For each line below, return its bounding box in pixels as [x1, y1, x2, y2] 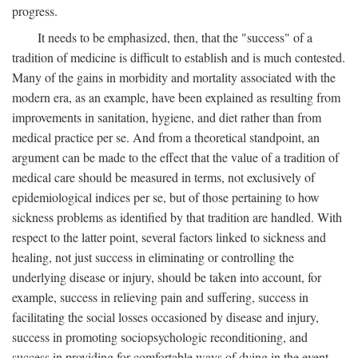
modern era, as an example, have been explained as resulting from [12, 89, 340, 105]
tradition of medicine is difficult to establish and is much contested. [12, 49, 345, 66]
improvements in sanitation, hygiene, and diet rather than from [12, 109, 321, 125]
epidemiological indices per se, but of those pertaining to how [12, 189, 320, 205]
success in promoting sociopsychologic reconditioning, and [12, 328, 308, 345]
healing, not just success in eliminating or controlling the [12, 249, 294, 265]
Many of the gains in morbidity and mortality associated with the [12, 69, 336, 86]
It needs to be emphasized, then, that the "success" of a [38, 29, 312, 46]
